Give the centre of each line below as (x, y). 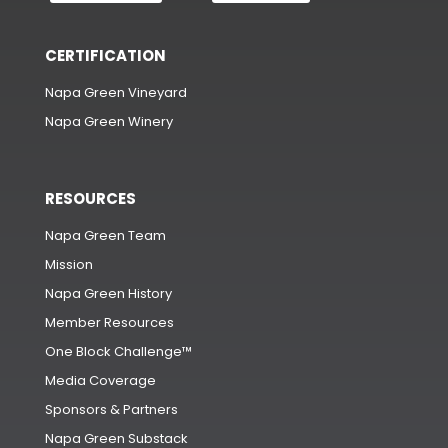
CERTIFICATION (105, 56)
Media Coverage (100, 381)
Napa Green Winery (109, 122)
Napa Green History (108, 294)
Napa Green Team (105, 236)
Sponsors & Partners (111, 410)
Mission (69, 265)
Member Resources (109, 323)
